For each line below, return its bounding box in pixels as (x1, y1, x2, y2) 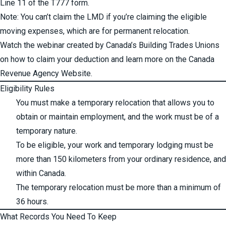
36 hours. (16, 197, 50, 206)
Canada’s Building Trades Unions (106, 40, 219, 50)
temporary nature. (16, 126, 77, 136)
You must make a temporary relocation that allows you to (16, 98, 214, 107)
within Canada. (16, 168, 66, 178)
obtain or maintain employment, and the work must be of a (16, 112, 219, 122)
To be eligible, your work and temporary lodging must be (16, 140, 213, 150)
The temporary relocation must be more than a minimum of (16, 183, 221, 192)
